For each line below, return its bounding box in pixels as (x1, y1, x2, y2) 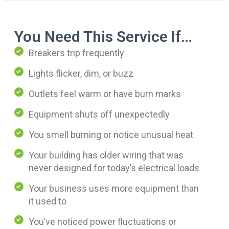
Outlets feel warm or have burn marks (29, 88, 181, 100)
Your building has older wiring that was (29, 150, 184, 161)
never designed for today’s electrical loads (29, 163, 199, 174)
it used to (29, 196, 66, 207)
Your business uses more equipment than (29, 183, 199, 194)
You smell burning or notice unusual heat (29, 129, 193, 141)
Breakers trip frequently (29, 48, 124, 59)
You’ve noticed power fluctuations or (29, 216, 176, 227)
